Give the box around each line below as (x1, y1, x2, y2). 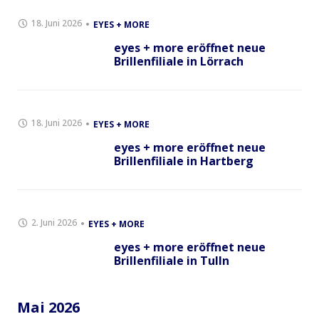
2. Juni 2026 (31, 216, 77, 229)
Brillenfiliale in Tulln (114, 253, 229, 268)
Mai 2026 (17, 298, 80, 317)
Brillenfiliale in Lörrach (114, 53, 244, 69)
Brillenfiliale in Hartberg (114, 153, 253, 169)
